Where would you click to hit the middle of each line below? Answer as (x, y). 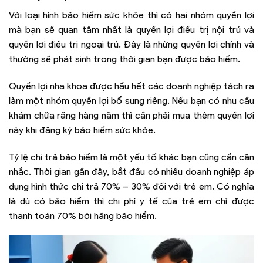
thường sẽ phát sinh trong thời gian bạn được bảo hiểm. (124, 59)
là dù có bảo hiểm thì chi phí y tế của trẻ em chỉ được (131, 201)
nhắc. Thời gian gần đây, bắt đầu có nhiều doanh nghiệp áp (131, 171)
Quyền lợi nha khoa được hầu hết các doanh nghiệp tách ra (131, 86)
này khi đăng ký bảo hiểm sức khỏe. (82, 130)
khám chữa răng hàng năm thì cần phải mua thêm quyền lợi (131, 116)
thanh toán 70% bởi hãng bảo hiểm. (83, 215)
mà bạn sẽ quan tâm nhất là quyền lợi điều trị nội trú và (131, 30)
